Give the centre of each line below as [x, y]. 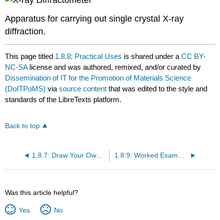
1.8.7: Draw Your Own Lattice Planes [99, 156]
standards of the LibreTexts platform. [63, 99]
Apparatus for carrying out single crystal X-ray [95, 19]
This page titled [30, 56]
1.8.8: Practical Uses [89, 56]
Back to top [23, 126]
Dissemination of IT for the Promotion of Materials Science [98, 78]
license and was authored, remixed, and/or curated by [115, 67]
